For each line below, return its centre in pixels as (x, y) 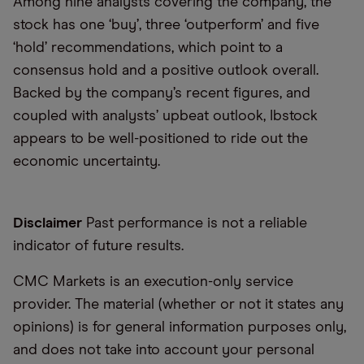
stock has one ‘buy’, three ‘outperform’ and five (166, 25)
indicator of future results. (98, 246)
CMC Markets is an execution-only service (153, 282)
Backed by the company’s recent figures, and (162, 93)
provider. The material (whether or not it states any (178, 305)
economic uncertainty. (89, 162)
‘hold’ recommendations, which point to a (148, 48)
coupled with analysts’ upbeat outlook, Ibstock (165, 116)
